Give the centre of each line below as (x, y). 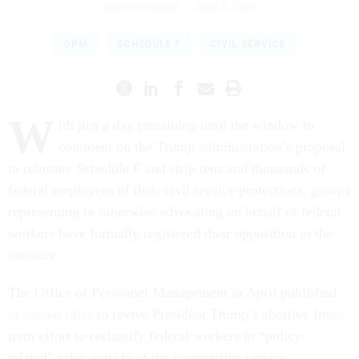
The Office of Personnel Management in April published (172, 292)
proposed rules (50, 314)
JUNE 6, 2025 (224, 8)
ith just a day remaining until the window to (186, 125)
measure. (34, 254)
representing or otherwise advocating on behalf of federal (175, 211)
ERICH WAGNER (142, 8)
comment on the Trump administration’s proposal (202, 146)
